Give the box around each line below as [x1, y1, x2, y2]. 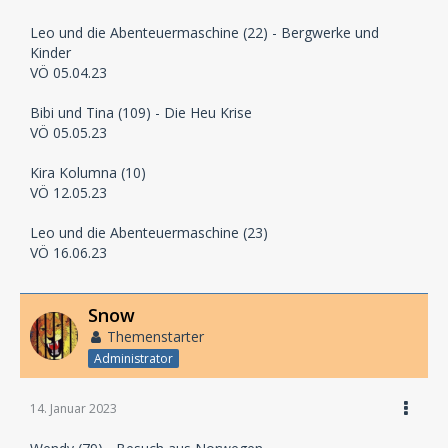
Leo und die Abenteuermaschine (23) [30, 222, 268, 242]
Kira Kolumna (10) [30, 162, 146, 182]
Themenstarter [107, 326, 204, 346]
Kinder [30, 42, 71, 62]
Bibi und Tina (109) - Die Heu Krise [30, 102, 252, 122]
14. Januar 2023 [30, 399, 117, 417]
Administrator [94, 349, 173, 367]
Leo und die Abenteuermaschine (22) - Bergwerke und [30, 22, 379, 42]
